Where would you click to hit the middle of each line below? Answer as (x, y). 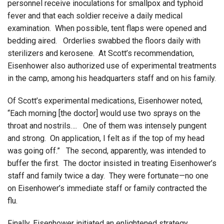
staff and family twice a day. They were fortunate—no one (108, 175)
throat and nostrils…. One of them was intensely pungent (107, 125)
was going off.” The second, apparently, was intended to (107, 150)
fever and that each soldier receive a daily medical (95, 15)
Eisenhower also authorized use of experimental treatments (112, 65)
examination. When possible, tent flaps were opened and (107, 28)
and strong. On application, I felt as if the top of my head (106, 138)
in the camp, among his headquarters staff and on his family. (112, 78)
